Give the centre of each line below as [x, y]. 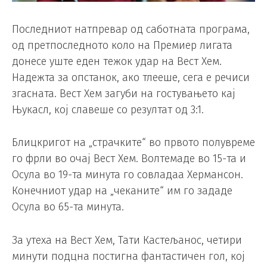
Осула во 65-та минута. [68, 207]
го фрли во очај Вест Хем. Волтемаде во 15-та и [129, 159]
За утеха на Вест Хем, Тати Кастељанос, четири [127, 240]
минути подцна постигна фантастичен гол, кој [128, 257]
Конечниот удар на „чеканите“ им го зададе [122, 191]
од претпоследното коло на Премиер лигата [122, 45]
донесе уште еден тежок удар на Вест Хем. [117, 61]
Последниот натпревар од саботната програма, [131, 29]
